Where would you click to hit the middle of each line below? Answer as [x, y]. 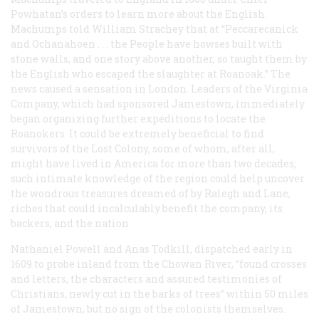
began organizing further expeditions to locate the [138, 119]
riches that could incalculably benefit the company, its [147, 209]
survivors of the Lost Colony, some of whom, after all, [143, 149]
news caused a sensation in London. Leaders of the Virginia [159, 89]
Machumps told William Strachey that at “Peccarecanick [155, 29]
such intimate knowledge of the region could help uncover [158, 179]
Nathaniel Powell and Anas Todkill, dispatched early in [152, 249]
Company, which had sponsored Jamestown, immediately [158, 104]
